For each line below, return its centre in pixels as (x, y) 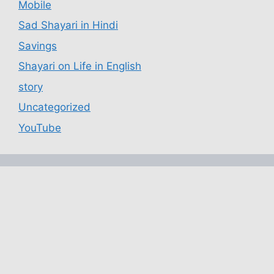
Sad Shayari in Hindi (68, 25)
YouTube (40, 128)
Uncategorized (54, 107)
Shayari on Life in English (80, 66)
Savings (38, 46)
